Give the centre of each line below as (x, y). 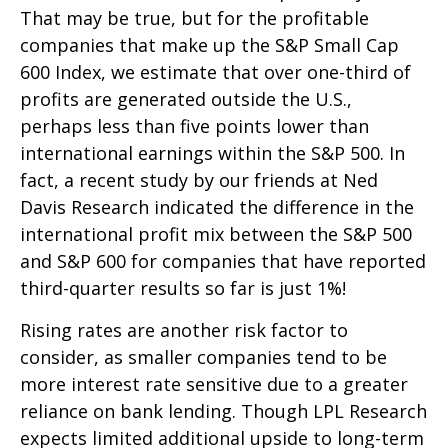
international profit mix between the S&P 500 (216, 234)
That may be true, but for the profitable (194, 18)
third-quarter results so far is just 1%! (183, 288)
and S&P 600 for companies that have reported (223, 261)
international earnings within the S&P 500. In (212, 153)
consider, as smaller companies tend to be (203, 357)
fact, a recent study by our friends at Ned (199, 180)
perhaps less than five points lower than (194, 126)
